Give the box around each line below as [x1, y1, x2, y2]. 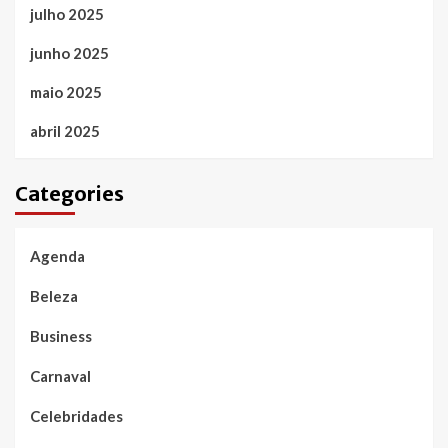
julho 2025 [30, 4, 104, 23]
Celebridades [30, 406, 123, 425]
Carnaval [30, 366, 91, 385]
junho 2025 [30, 43, 109, 62]
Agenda [30, 246, 85, 265]
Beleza [30, 286, 78, 305]
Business [30, 326, 92, 345]
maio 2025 [30, 82, 102, 101]
